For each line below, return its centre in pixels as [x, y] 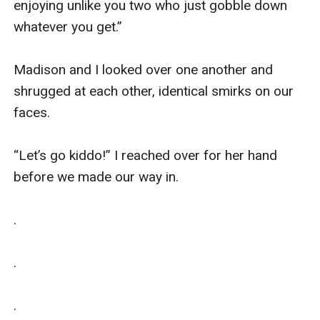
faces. [34, 112]
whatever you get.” [70, 26]
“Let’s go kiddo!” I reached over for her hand [146, 155]
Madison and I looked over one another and [144, 69]
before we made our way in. [96, 176]
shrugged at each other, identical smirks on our [154, 91]
